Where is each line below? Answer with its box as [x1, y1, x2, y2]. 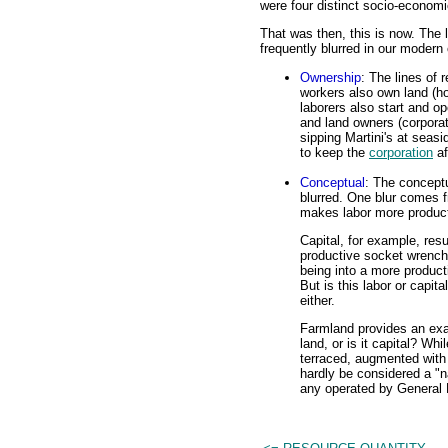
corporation [369, 144, 433, 160]
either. [300, 292, 335, 308]
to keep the [300, 144, 369, 160]
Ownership [300, 69, 361, 85]
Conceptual [300, 174, 365, 190]
